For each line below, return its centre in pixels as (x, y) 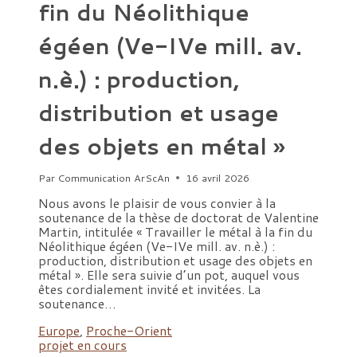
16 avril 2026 (218, 178)
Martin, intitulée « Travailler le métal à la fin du (175, 232)
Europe (59, 331)
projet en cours (82, 345)
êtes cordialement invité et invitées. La (149, 289)
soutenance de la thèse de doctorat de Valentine (178, 218)
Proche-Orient (129, 331)
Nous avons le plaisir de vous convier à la (157, 203)
